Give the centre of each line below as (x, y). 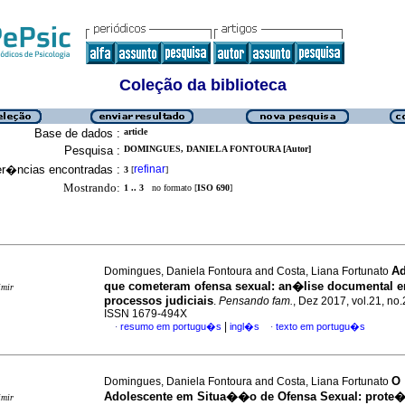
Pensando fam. (256, 301)
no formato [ (170, 188)
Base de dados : (77, 133)
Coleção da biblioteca (202, 85)
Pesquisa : (92, 151)
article (136, 132)
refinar (150, 169)
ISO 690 (213, 188)
